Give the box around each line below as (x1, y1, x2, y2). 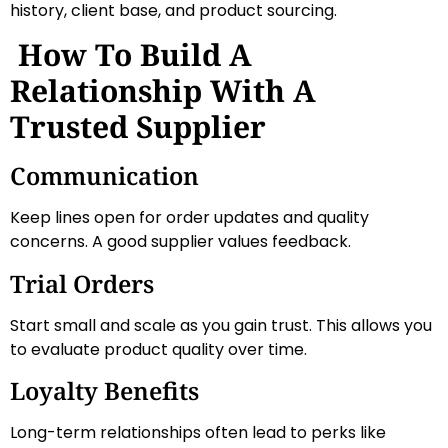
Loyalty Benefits (10, 374, 199, 408)
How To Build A (10, 34, 252, 76)
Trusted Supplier (10, 106, 266, 148)
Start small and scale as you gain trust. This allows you (10, 313, 432, 337)
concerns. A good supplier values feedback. (10, 230, 351, 254)
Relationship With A (10, 70, 316, 112)
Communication (10, 159, 199, 193)
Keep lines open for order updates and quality (10, 206, 369, 230)
